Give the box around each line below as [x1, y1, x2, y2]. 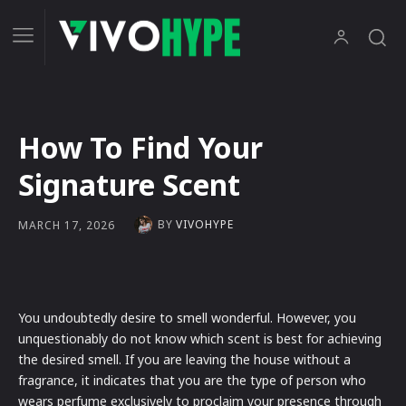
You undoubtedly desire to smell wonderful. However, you [18, 309, 356, 327]
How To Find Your [18, 128, 263, 168]
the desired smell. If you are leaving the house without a [18, 351, 351, 369]
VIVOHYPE [176, 217, 234, 233]
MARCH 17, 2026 [18, 217, 115, 233]
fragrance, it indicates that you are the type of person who [18, 372, 366, 390]
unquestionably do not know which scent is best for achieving [18, 330, 382, 348]
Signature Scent [18, 165, 240, 205]
